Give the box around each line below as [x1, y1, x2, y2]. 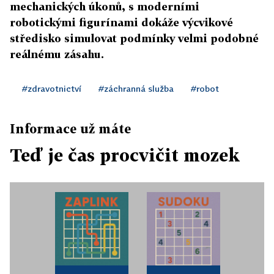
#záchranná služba [98, 83, 174, 94]
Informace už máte [10, 121, 131, 136]
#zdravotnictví [22, 83, 81, 94]
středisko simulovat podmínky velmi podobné [10, 32, 259, 45]
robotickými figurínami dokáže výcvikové [10, 16, 233, 29]
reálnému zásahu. [10, 48, 104, 61]
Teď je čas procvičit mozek [10, 145, 240, 165]
